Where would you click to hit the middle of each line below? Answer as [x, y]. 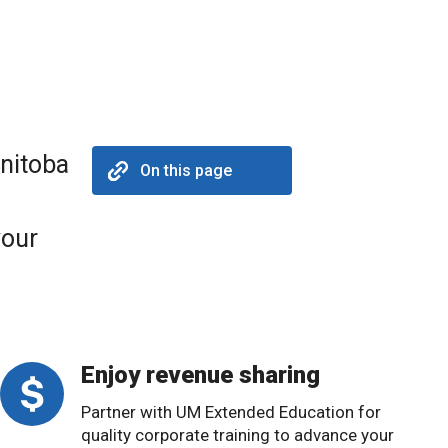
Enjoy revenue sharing [200, 375]
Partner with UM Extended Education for [231, 412]
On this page [186, 171]
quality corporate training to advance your [237, 435]
